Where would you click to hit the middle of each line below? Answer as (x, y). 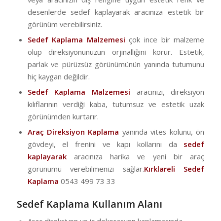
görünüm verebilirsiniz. (65, 24)
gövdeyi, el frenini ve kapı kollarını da (102, 144)
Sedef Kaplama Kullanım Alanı (89, 204)
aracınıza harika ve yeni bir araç (135, 157)
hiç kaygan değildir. (58, 77)
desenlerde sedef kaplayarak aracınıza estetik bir (116, 12)
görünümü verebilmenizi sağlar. (86, 169)
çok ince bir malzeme (165, 40)
